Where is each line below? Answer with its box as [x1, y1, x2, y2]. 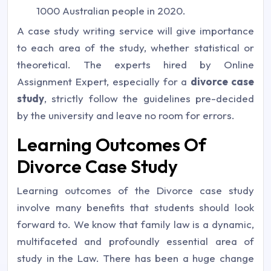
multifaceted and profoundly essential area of [17, 235, 254, 247]
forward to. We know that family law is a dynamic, [17, 218, 254, 230]
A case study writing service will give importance [17, 24, 254, 37]
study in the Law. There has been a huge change [17, 252, 254, 264]
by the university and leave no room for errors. [17, 109, 235, 122]
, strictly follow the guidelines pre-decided [44, 92, 254, 105]
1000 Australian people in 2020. [36, 4, 186, 17]
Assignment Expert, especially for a [17, 75, 191, 88]
